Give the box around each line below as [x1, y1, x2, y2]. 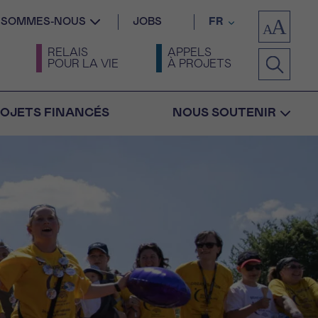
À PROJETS [168, 58, 231, 70]
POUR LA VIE [48, 58, 119, 70]
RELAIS [48, 47, 88, 58]
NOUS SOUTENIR [172, 107, 276, 119]
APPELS [168, 47, 212, 58]
